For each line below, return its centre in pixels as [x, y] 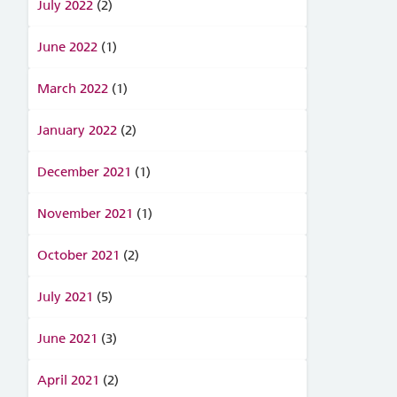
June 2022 [67, 47]
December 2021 [84, 172]
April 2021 [68, 380]
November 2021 [85, 214]
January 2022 [77, 130]
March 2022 [72, 89]
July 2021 [65, 297]
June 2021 [67, 339]
